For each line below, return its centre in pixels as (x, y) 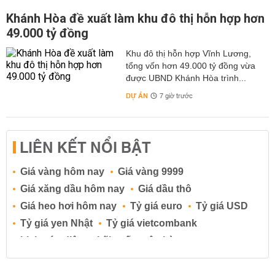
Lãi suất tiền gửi (149, 258)
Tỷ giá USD (222, 206)
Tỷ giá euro (156, 206)
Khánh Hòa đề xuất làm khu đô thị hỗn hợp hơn (135, 19)
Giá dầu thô (165, 189)
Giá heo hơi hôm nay (68, 206)
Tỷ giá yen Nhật (56, 223)
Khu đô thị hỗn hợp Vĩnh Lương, (188, 54)
